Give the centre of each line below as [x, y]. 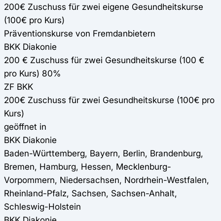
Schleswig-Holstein [42, 207]
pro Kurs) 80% [32, 74]
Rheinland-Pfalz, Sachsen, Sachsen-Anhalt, [91, 193]
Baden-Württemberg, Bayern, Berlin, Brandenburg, [104, 153]
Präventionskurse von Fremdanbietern [80, 34]
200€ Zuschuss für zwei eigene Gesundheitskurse [104, 7]
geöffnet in [25, 127]
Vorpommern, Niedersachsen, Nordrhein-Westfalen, [107, 180]
